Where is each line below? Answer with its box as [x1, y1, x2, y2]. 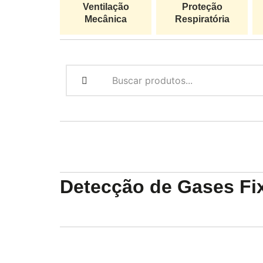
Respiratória [174, 14, 230, 24]
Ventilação [82, 2, 129, 12]
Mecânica [85, 14, 127, 24]
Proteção [181, 2, 222, 12]
